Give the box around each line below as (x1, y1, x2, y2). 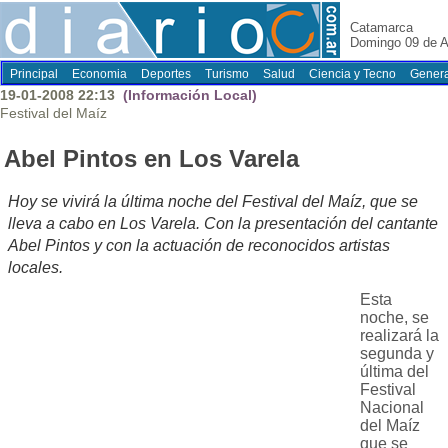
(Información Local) (119, 87, 257, 103)
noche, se (360, 309, 429, 327)
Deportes (141, 67, 191, 81)
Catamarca (350, 20, 413, 35)
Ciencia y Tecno (309, 67, 396, 81)
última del (360, 363, 429, 381)
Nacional (360, 399, 424, 417)
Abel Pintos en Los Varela (4, 145, 299, 173)
